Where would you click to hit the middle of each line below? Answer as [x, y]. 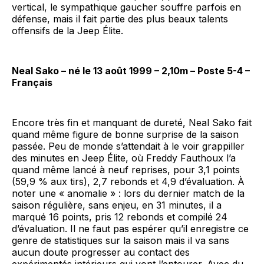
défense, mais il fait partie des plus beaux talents [120, 19]
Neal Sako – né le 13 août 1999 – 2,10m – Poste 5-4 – [131, 70]
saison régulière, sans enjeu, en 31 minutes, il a [117, 205]
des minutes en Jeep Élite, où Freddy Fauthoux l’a [124, 158]
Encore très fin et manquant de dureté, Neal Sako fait [132, 122]
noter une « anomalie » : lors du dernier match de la [128, 193]
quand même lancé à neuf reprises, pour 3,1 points [126, 169]
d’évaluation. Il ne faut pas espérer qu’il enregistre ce [130, 228]
